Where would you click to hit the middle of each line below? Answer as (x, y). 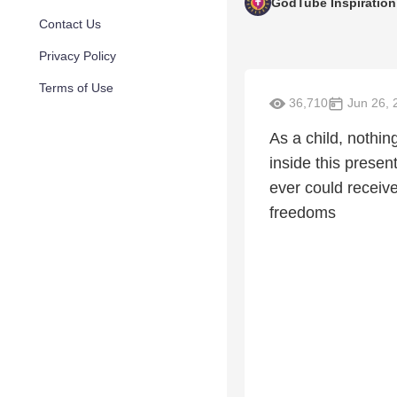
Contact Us (70, 24)
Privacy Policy (78, 56)
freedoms (303, 213)
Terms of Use (76, 88)
